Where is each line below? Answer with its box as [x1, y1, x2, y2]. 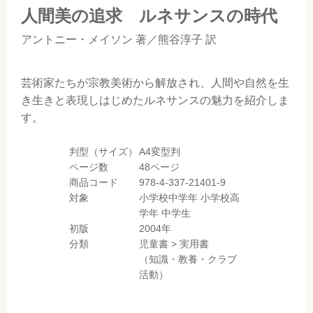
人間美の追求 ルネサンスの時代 [21, 6, 277, 25]
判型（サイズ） [69, 146, 138, 157]
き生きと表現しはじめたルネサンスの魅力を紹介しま [21, 94, 289, 106]
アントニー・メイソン [21, 34, 133, 45]
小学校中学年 [139, 192, 198, 203]
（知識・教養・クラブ [139, 254, 237, 265]
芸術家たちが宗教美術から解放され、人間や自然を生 [21, 77, 289, 89]
